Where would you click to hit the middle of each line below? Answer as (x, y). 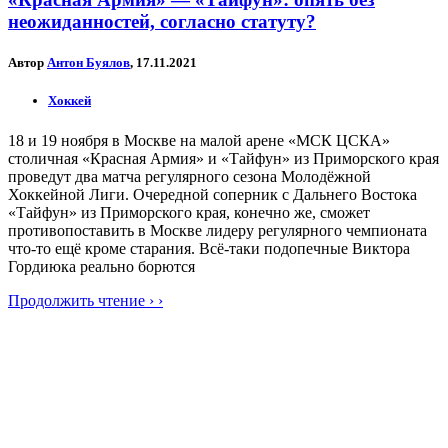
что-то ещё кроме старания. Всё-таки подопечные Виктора (209, 248)
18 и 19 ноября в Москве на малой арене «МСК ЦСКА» (199, 140)
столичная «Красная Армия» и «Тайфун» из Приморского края (223, 158)
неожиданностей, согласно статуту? (162, 21)
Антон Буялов (88, 63)
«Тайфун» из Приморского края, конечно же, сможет (189, 212)
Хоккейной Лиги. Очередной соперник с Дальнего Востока (212, 194)
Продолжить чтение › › (85, 300)
